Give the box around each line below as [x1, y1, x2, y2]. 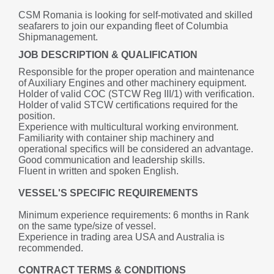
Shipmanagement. [18, 32, 98, 42]
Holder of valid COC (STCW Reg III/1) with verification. [18, 89, 254, 100]
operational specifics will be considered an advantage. [18, 144, 253, 155]
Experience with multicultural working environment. [18, 122, 239, 133]
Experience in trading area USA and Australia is [18, 232, 224, 243]
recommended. [18, 243, 83, 254]
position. [18, 111, 55, 122]
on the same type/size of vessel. [18, 221, 156, 232]
